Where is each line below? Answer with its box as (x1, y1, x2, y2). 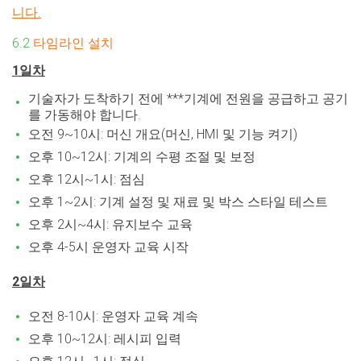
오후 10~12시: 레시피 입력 (28, 330, 181, 346)
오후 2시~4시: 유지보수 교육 (28, 216, 193, 232)
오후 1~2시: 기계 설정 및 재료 (28, 193, 199, 210)
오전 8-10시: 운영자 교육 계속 (28, 308, 198, 324)
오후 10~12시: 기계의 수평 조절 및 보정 (28, 148, 255, 164)
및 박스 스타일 (199, 193, 286, 210)
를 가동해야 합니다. (28, 106, 141, 122)
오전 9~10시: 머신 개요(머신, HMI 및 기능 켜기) (28, 126, 297, 142)
